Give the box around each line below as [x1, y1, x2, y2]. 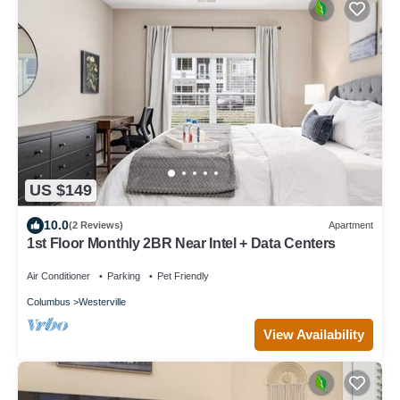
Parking [107, 270, 140, 281]
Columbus [27, 296, 71, 307]
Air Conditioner [27, 270, 90, 281]
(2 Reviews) [69, 220, 123, 231]
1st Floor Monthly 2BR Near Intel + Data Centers [27, 235, 336, 251]
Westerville [79, 296, 126, 307]
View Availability [263, 326, 364, 342]
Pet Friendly [157, 270, 209, 281]
